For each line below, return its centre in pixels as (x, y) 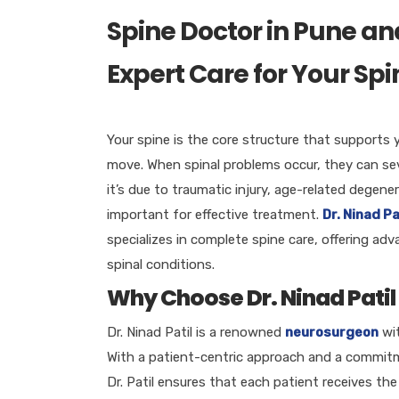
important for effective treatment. (214, 214)
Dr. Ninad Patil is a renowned (195, 332)
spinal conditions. (160, 264)
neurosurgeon (331, 332)
